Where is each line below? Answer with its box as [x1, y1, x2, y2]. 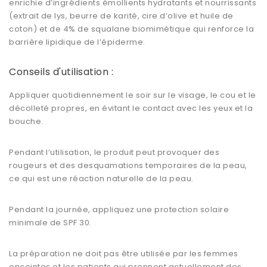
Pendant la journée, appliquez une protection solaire [9, 204, 229, 216]
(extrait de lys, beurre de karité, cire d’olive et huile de [9, 10, 234, 22]
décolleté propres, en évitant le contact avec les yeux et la [9, 103, 253, 114]
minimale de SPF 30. [9, 217, 92, 229]
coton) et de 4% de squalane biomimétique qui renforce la [9, 23, 254, 35]
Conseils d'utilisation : [9, 65, 113, 79]
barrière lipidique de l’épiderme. [9, 36, 145, 48]
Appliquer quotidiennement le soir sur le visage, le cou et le [9, 89, 256, 101]
